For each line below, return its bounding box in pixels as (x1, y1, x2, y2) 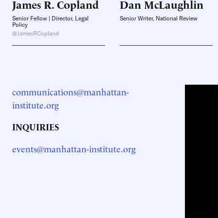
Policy (12, 21, 28, 28)
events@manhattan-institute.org (12, 142, 136, 154)
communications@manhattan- (12, 85, 129, 97)
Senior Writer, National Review (120, 15, 198, 22)
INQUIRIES (12, 120, 59, 132)
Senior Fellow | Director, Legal (12, 15, 89, 22)
